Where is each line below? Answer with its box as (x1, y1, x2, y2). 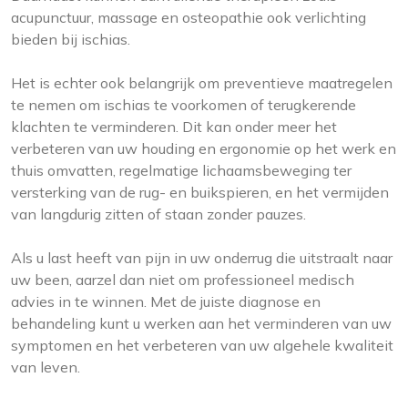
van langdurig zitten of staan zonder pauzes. (11, 204, 306, 223)
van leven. (11, 357, 80, 376)
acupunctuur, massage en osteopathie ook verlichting (11, 7, 366, 26)
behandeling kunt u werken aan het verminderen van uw (11, 313, 392, 332)
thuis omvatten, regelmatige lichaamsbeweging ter (11, 160, 352, 179)
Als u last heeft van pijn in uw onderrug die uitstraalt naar (11, 248, 393, 267)
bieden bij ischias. (11, 29, 130, 48)
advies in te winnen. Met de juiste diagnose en (11, 291, 321, 311)
